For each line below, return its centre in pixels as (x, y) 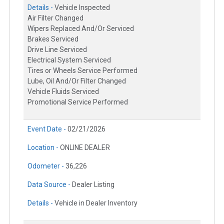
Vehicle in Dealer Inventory (96, 203)
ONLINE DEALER (85, 148)
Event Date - (47, 129)
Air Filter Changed (55, 18)
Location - (44, 148)
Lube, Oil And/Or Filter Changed (77, 81)
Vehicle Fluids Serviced (63, 92)
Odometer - (46, 166)
